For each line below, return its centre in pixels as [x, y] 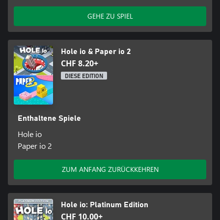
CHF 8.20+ [80, 64]
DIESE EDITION [84, 76]
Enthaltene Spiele [49, 119]
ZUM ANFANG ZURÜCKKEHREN [110, 169]
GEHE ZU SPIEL [110, 16]
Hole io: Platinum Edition [105, 205]
